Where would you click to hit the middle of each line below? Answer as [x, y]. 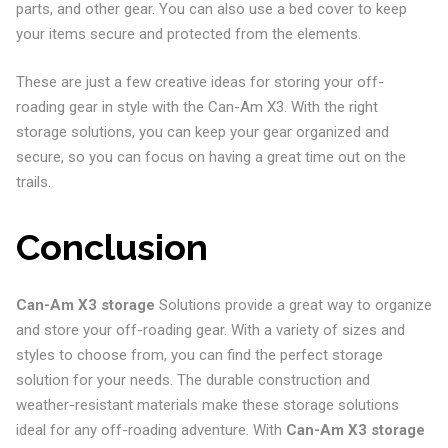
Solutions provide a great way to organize [293, 305]
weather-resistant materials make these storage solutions [207, 405]
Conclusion [111, 247]
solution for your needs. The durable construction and [192, 380]
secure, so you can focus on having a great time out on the [210, 156]
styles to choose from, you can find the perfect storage [199, 355]
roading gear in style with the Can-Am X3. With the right [196, 106]
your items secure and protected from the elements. [188, 34]
